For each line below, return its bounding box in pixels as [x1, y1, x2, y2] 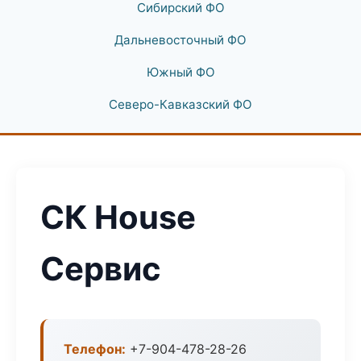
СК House [40, 197, 196, 237]
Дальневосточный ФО [114, 32, 247, 48]
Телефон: [64, 341, 126, 357]
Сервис [40, 249, 161, 288]
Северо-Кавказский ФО [109, 97, 252, 112]
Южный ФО [146, 64, 215, 80]
